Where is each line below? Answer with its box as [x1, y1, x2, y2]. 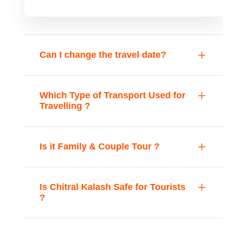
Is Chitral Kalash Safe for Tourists [40, 182, 185, 192]
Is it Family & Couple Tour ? [40, 141, 160, 152]
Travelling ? [40, 101, 90, 111]
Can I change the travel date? [40, 50, 166, 60]
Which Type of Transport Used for [40, 90, 185, 100]
